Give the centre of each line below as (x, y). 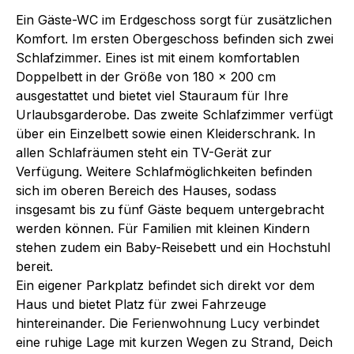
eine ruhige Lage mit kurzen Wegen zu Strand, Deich (174, 342)
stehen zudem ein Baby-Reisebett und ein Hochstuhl (173, 247)
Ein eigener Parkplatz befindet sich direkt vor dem (165, 285)
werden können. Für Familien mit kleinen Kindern (163, 228)
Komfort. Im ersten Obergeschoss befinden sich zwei (175, 38)
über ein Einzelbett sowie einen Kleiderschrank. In (166, 133)
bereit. (34, 266)
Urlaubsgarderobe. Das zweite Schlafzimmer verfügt (174, 114)
